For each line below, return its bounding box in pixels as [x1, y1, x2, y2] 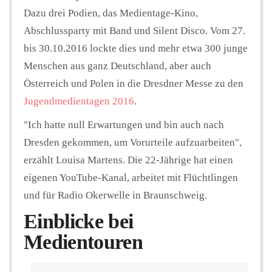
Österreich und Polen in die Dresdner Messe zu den [24, 77, 243, 89]
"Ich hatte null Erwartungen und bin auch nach [24, 118, 224, 131]
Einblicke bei [24, 209, 134, 233]
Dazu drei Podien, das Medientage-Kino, [24, 7, 198, 19]
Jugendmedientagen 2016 [24, 95, 134, 107]
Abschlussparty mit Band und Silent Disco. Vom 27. [24, 24, 245, 36]
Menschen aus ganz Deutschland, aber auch [24, 59, 211, 72]
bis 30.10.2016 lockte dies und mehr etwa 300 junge [24, 42, 248, 54]
